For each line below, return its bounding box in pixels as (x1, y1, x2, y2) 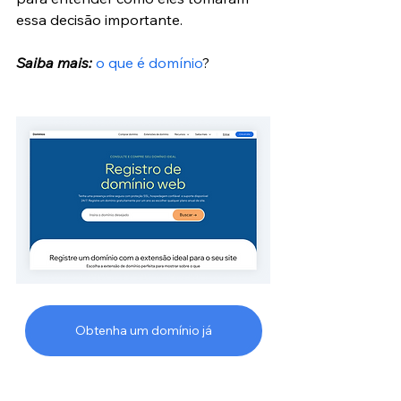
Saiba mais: (16, 53, 92, 72)
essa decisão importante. (16, 10, 183, 29)
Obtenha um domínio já (74, 321, 212, 338)
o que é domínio (96, 53, 202, 72)
